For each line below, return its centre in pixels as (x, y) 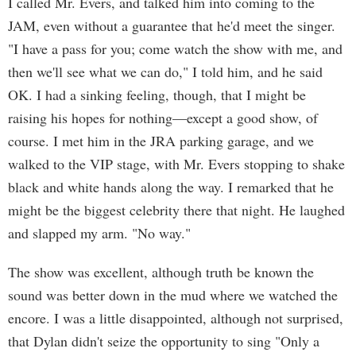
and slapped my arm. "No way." (99, 233)
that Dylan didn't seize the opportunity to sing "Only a (164, 341)
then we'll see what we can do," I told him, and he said (165, 72)
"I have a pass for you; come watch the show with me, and (175, 48)
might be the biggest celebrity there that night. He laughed (176, 210)
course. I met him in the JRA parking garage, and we (161, 141)
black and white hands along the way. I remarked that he (171, 187)
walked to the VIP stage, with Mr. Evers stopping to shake (176, 164)
